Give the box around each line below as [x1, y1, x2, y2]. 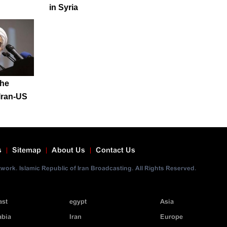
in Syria [49, 3, 78, 12]
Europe [160, 212, 183, 223]
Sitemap [12, 144, 41, 157]
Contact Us [96, 144, 135, 157]
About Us [52, 144, 85, 157]
